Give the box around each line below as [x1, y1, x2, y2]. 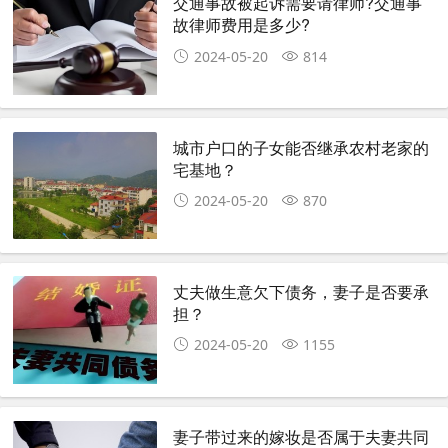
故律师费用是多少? [173, 13, 311, 37]
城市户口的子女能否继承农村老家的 [173, 135, 430, 159]
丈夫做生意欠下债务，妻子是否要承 [173, 280, 430, 304]
